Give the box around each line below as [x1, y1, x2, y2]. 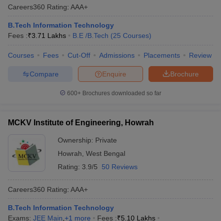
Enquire [102, 70, 126, 78]
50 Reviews [102, 163, 138, 171]
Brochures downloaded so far [81, 90, 161, 97]
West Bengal [86, 149, 125, 157]
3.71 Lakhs [32, 32, 66, 39]
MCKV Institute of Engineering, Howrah [8, 118, 154, 127]
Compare [29, 70, 59, 78]
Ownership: [58, 136, 95, 144]
